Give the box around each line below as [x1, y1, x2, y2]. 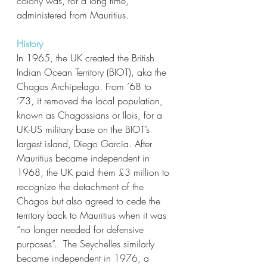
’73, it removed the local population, [17, 94, 166, 107]
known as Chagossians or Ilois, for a [17, 108, 165, 122]
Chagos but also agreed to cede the [17, 194, 163, 207]
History [17, 37, 43, 50]
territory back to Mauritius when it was [17, 209, 169, 222]
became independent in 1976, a [17, 252, 152, 265]
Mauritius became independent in [17, 151, 153, 164]
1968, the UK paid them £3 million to [17, 166, 172, 179]
